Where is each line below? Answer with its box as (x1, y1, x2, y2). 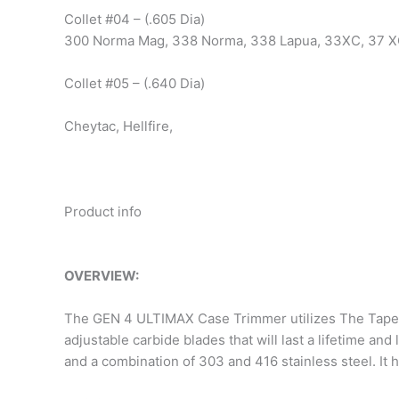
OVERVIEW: (64, 267, 139, 285)
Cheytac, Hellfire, (64, 118, 173, 135)
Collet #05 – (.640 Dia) (64, 75, 205, 93)
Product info (64, 203, 142, 221)
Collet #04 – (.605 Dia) (64, 11, 205, 28)
